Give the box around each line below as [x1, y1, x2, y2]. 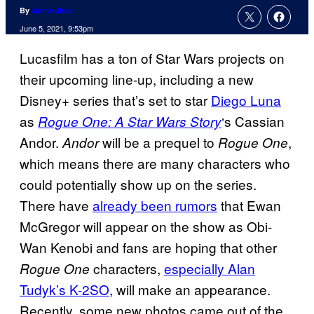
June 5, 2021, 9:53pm [20, 22, 93, 34]
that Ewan [217, 196, 281, 215]
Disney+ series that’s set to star [20, 90, 211, 110]
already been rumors [93, 196, 217, 215]
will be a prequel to [99, 132, 218, 152]
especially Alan [164, 259, 255, 278]
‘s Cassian [221, 111, 285, 131]
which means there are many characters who [20, 153, 290, 173]
